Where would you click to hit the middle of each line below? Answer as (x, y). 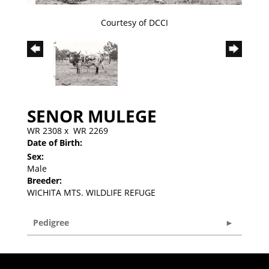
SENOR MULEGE (92, 116)
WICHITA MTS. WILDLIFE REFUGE (91, 192)
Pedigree (51, 222)
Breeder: (44, 180)
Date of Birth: (55, 142)
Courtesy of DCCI (134, 22)
